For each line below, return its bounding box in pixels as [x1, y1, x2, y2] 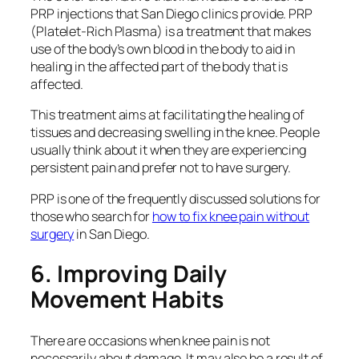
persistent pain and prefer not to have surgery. [30, 159, 292, 177]
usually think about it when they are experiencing [30, 141, 307, 159]
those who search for [30, 207, 152, 225]
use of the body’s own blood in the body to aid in [30, 40, 296, 58]
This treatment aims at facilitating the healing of [30, 106, 305, 124]
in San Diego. [74, 224, 150, 243]
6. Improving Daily [30, 258, 228, 290]
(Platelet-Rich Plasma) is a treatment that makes [30, 22, 312, 41]
